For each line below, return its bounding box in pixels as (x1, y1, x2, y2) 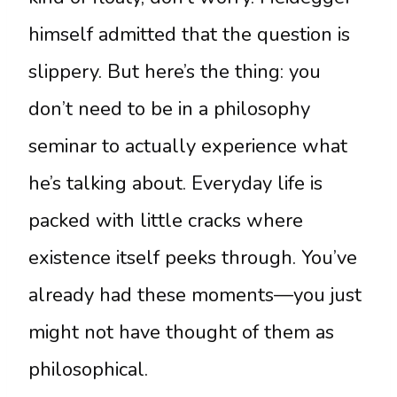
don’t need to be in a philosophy (28, 96, 310, 123)
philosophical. (28, 356, 148, 384)
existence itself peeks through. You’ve (28, 245, 357, 272)
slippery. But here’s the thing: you (28, 58, 321, 86)
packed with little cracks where (28, 207, 303, 235)
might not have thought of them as (28, 319, 334, 346)
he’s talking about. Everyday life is (28, 170, 323, 198)
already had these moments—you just (28, 282, 362, 309)
